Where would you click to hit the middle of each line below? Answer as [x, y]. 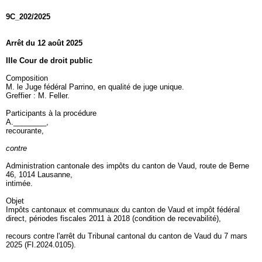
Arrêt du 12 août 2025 [44, 43]
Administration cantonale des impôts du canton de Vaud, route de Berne [127, 166]
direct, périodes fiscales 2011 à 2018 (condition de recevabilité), [115, 218]
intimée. [20, 183]
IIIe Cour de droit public [49, 61]
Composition [28, 78]
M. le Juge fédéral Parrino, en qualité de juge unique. [96, 87]
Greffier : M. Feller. [39, 96]
